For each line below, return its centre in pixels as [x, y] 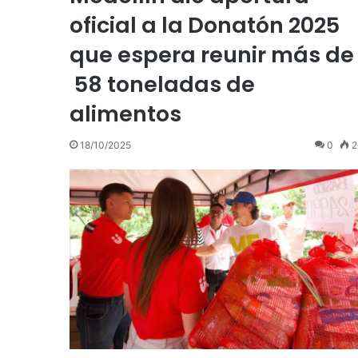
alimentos [125, 113]
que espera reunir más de [212, 54]
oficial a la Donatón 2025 [205, 25]
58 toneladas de [162, 84]
